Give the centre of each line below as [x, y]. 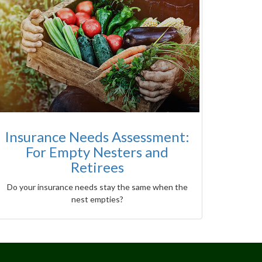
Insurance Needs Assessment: [97, 137]
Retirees [97, 167]
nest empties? [97, 199]
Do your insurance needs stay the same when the [97, 187]
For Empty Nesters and [97, 152]
